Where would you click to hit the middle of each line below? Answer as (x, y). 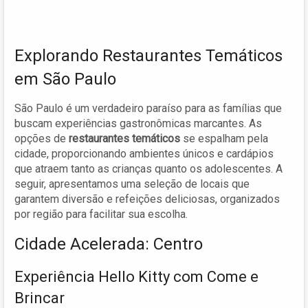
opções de (42, 138)
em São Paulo (65, 79)
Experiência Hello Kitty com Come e (136, 276)
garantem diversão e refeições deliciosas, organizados (147, 199)
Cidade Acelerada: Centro (109, 244)
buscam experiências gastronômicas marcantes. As (138, 123)
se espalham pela (224, 138)
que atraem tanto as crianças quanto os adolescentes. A (148, 168)
